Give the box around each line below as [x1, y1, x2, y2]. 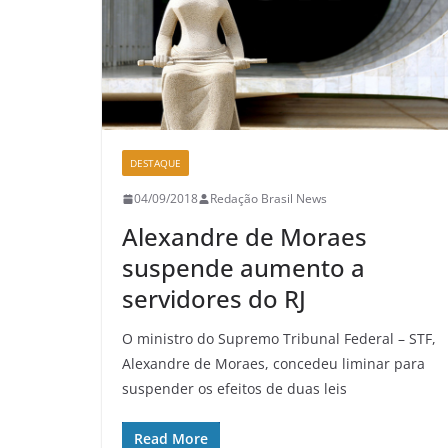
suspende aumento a [122, 251, 365, 285]
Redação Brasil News [210, 190, 327, 208]
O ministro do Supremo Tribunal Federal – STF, [122, 329, 436, 349]
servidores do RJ [122, 282, 306, 316]
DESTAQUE [130, 156, 181, 171]
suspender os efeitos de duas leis [122, 379, 347, 399]
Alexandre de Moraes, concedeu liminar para [122, 354, 425, 374]
